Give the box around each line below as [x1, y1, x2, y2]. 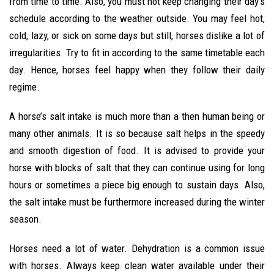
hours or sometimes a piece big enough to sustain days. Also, [9, 179, 265, 191]
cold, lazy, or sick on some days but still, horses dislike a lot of [9, 29, 265, 42]
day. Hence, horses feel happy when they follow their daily [9, 64, 265, 76]
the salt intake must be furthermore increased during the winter [9, 196, 265, 208]
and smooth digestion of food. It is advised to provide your [9, 144, 265, 157]
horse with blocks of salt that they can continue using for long [9, 161, 265, 174]
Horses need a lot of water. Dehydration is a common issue [9, 242, 265, 254]
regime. [9, 81, 40, 93]
